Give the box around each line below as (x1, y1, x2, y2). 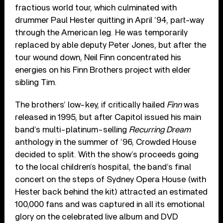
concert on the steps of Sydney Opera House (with (15, 175, 207, 184)
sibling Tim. (15, 78, 57, 87)
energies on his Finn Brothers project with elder (15, 65, 191, 74)
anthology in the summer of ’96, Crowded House (15, 137, 197, 146)
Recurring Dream (129, 125, 191, 134)
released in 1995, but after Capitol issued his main (15, 112, 202, 121)
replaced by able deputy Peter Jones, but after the (15, 40, 207, 49)
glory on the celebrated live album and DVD (15, 212, 179, 221)
